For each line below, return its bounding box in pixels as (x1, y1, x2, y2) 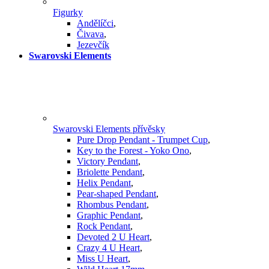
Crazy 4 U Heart (77, 243, 140, 253)
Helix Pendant (77, 178, 131, 189)
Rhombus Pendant (77, 199, 147, 210)
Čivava (77, 29, 104, 40)
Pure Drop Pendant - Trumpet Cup (77, 134, 208, 145)
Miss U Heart (77, 253, 128, 264)
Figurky (53, 7, 83, 18)
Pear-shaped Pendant (77, 189, 156, 199)
